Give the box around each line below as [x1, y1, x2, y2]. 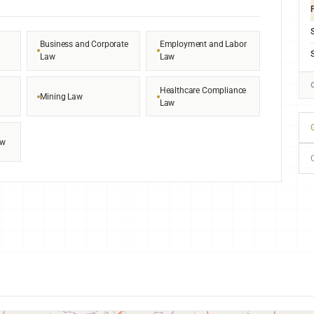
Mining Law [40, 90, 83, 102]
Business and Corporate [40, 39, 128, 50]
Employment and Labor [159, 39, 247, 50]
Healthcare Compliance [159, 84, 247, 95]
